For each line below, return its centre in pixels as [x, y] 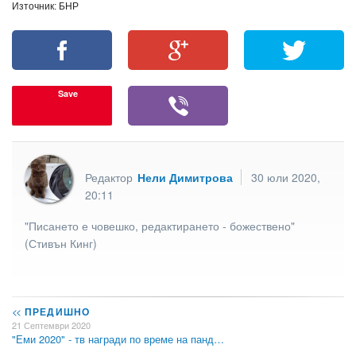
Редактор [110, 177]
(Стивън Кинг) [61, 243]
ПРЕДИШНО [56, 312]
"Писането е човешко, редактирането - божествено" [160, 225]
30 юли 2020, [286, 177]
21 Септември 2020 [51, 325]
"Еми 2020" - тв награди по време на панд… [118, 339]
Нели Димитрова [185, 177]
